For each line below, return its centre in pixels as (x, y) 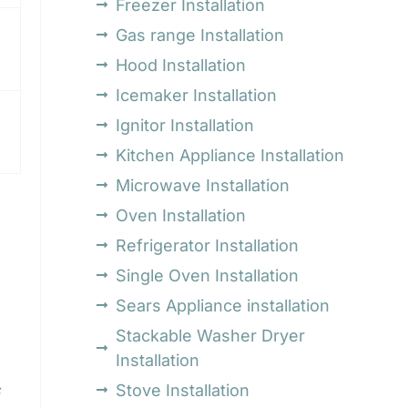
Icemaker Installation (197, 95)
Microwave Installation (203, 185)
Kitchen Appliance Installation (230, 155)
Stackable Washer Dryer (211, 335)
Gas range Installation (200, 35)
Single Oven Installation (208, 275)
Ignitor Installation (185, 125)
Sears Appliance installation (223, 305)
